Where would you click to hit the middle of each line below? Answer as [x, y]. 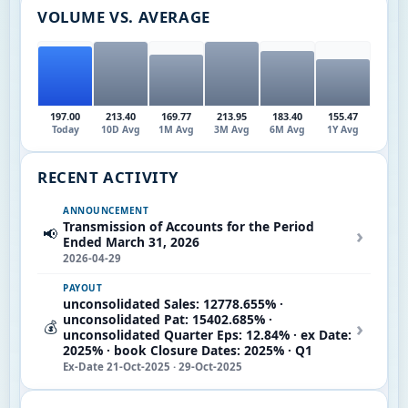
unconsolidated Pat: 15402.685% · [168, 319]
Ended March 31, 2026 [131, 241]
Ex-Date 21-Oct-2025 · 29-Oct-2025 [153, 366]
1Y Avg [343, 129]
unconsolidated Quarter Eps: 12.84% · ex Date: [207, 334]
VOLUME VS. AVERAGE [124, 16]
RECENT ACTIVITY [108, 177]
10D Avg [121, 129]
